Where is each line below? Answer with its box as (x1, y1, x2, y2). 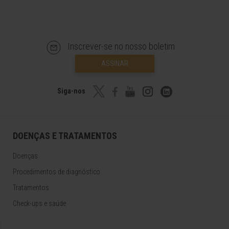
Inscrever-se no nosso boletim (67, 41, 175, 52)
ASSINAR (101, 59, 128, 68)
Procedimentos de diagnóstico (13, 168, 100, 176)
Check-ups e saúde (13, 199, 66, 208)
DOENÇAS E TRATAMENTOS (13, 130, 117, 142)
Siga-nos (57, 87, 87, 95)
